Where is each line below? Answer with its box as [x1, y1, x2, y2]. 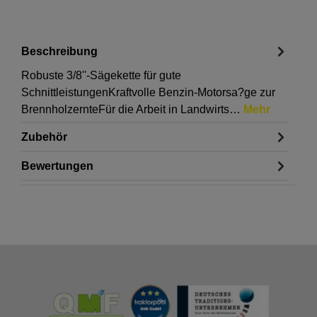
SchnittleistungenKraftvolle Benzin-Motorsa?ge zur [21, 86, 275, 99]
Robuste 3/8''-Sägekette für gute [21, 69, 181, 82]
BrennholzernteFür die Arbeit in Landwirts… [21, 103, 243, 116]
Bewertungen [21, 159, 93, 172]
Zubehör [21, 130, 67, 143]
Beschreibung [21, 45, 98, 57]
